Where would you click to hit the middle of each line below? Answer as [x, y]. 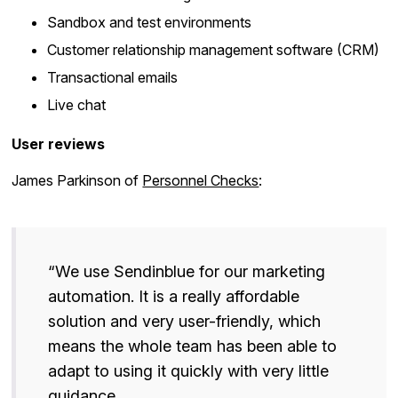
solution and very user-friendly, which [185, 321]
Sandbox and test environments [150, 22]
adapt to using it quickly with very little [189, 370]
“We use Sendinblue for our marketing [187, 271]
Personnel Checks [201, 180]
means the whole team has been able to [193, 346]
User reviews [59, 143]
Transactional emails [113, 77]
